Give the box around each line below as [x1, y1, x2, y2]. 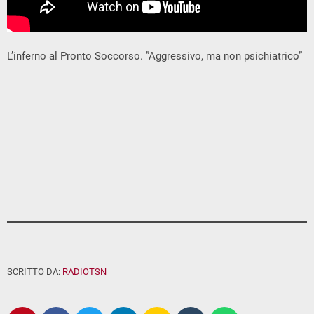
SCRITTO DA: [7, 266, 62, 278]
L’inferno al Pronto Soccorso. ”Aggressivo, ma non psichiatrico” [7, 50, 302, 63]
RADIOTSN [62, 266, 107, 278]
